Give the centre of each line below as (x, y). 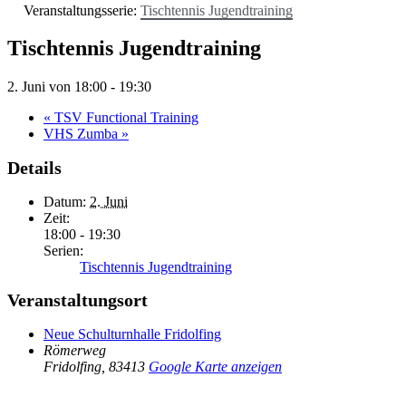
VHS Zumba (82, 134)
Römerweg (75, 350)
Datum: (65, 201)
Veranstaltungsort (77, 300)
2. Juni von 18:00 (57, 87)
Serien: (63, 250)
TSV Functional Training (125, 118)
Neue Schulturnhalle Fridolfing (132, 333)
